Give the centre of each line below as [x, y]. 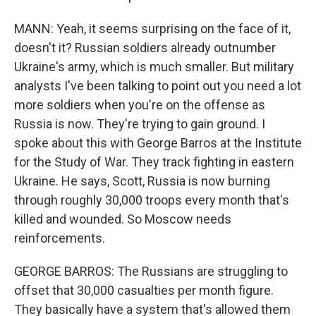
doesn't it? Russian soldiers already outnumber [145, 48]
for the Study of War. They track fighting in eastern [154, 162]
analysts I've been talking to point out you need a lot [158, 86]
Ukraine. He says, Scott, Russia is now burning [142, 181]
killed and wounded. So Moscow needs [123, 219]
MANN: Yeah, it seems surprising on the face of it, [152, 29]
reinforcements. [60, 238]
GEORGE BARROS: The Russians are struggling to [151, 271]
